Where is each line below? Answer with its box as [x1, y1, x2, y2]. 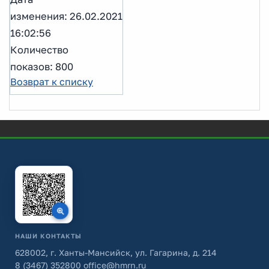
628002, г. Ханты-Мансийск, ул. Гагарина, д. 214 [15, 247, 217, 258]
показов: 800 [10, 61, 73, 73]
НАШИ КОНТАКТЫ [15, 232, 82, 240]
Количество [10, 44, 68, 56]
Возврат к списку [10, 76, 93, 88]
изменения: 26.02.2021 [10, 10, 122, 23]
